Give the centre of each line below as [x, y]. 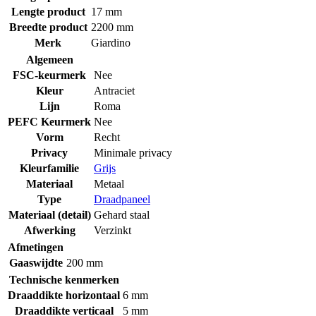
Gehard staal [122, 214]
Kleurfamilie [49, 168]
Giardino [111, 42]
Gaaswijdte [36, 262]
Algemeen [49, 59]
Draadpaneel [122, 199]
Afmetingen [36, 247]
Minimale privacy [133, 152]
